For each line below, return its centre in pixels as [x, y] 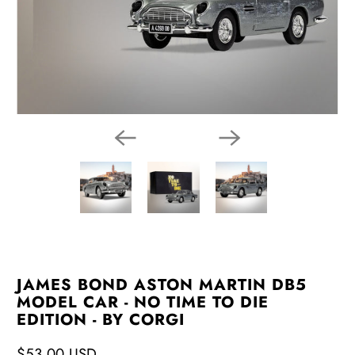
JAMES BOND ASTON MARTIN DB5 [162, 284]
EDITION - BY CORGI [101, 319]
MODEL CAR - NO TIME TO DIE [143, 302]
